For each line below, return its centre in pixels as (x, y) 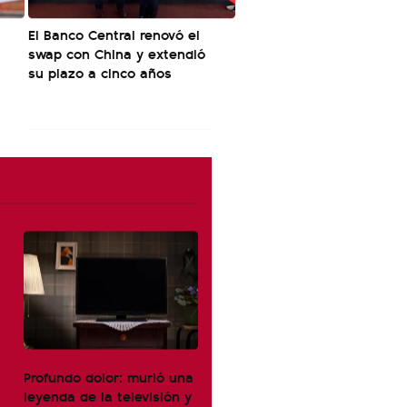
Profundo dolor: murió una (109, 377)
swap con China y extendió (117, 53)
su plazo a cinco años (100, 72)
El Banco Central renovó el (114, 34)
